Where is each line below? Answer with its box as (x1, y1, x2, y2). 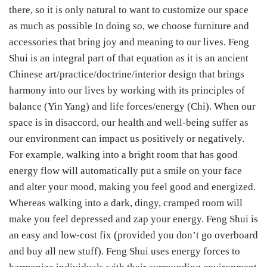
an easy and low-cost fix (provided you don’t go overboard (9, 229, 258, 241)
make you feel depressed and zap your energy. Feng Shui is (9, 213, 258, 225)
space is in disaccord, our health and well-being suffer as (9, 117, 249, 129)
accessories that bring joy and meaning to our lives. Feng (9, 36, 249, 48)
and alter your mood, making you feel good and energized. (9, 181, 256, 193)
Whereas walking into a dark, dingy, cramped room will (9, 197, 243, 209)
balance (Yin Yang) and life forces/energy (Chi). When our (9, 101, 256, 113)
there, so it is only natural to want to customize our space (9, 4, 249, 16)
